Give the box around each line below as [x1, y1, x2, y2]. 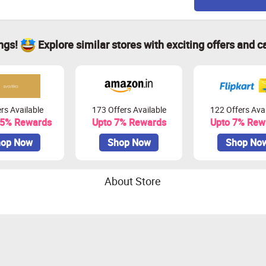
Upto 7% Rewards [91, 116, 166, 129]
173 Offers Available [91, 104, 166, 115]
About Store [104, 174, 161, 188]
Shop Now [107, 136, 151, 149]
